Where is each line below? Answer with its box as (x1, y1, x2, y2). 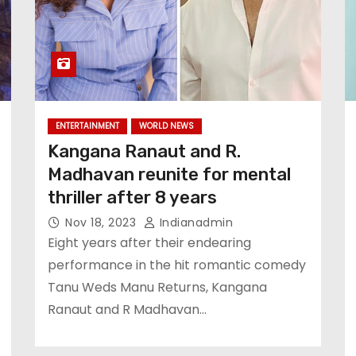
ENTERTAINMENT (56, 120, 119, 132)
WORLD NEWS (139, 120, 194, 132)
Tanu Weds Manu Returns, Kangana (48, 278, 267, 296)
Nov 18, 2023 (65, 215, 140, 230)
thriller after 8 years (48, 187, 217, 208)
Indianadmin (156, 215, 233, 230)
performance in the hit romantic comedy (48, 256, 306, 274)
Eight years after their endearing (48, 234, 251, 252)
